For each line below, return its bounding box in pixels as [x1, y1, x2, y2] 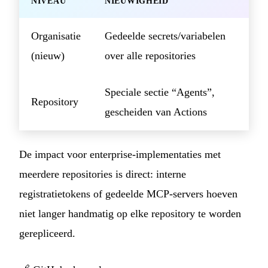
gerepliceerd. [19, 227, 75, 240]
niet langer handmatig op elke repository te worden [19, 208, 241, 220]
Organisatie [31, 30, 81, 42]
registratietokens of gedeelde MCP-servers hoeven [19, 188, 237, 200]
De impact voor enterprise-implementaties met [19, 148, 221, 161]
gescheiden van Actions [105, 106, 207, 118]
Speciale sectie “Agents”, [105, 86, 215, 99]
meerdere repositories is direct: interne [19, 168, 186, 181]
